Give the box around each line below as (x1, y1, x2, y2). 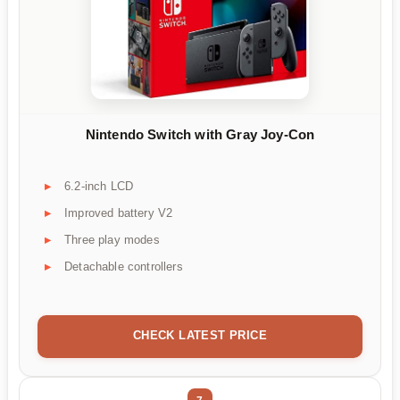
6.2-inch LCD (64, 179, 134, 193)
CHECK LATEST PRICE (132, 328, 268, 342)
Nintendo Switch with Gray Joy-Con (85, 127, 315, 143)
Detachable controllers (64, 259, 183, 273)
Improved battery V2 (64, 205, 173, 220)
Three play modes (64, 232, 160, 246)
